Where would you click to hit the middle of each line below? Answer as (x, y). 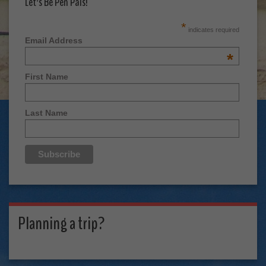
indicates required (213, 29)
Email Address (53, 40)
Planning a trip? (61, 223)
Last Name (46, 113)
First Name (46, 77)
